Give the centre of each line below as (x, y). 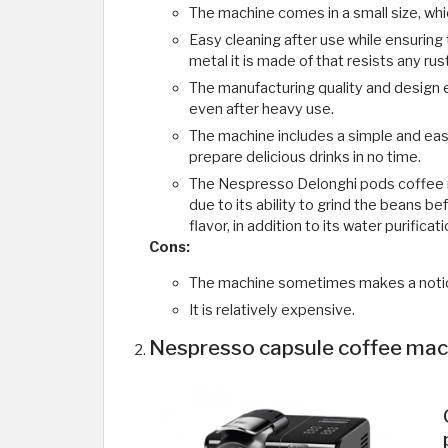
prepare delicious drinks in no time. (305, 157)
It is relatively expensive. (272, 310)
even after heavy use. (261, 109)
